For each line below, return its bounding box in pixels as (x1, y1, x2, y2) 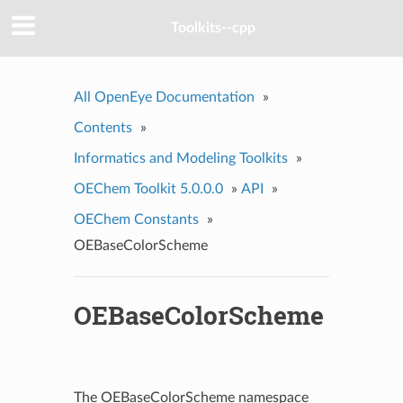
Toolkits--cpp (171, 21, 255, 36)
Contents (73, 120, 132, 135)
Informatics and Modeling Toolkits (73, 150, 288, 166)
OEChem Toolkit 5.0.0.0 (73, 181, 223, 196)
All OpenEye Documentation (73, 89, 255, 104)
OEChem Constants (73, 211, 199, 227)
